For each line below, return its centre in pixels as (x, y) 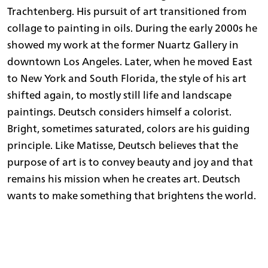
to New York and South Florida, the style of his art (127, 78)
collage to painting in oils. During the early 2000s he (132, 28)
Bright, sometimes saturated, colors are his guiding (128, 129)
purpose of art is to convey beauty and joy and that (130, 162)
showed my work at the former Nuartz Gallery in (123, 45)
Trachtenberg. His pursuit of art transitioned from (127, 11)
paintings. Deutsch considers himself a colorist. (119, 112)
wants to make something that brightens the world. (132, 196)
